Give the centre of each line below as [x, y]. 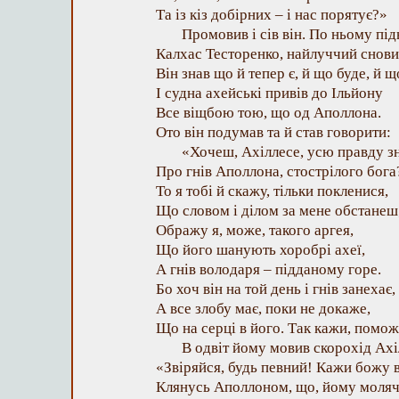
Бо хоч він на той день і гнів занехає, [276, 289]
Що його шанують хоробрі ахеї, [261, 250]
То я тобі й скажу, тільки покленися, [272, 191]
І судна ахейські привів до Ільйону [269, 93]
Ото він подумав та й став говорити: [273, 132]
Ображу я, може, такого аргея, [255, 230]
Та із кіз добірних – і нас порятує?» [272, 15]
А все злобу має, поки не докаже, [263, 309]
